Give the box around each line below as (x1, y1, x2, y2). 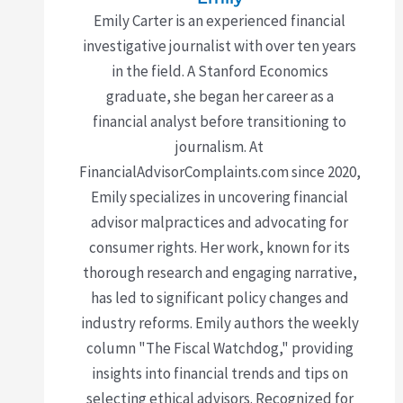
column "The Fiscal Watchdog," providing (85, 338, 354, 359)
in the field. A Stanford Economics (111, 61, 328, 82)
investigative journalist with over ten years (83, 36, 356, 57)
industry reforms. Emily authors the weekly (80, 313, 359, 334)
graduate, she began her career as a (105, 86, 334, 107)
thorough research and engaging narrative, (82, 263, 357, 283)
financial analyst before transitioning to (93, 112, 346, 132)
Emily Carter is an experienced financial (94, 11, 345, 31)
